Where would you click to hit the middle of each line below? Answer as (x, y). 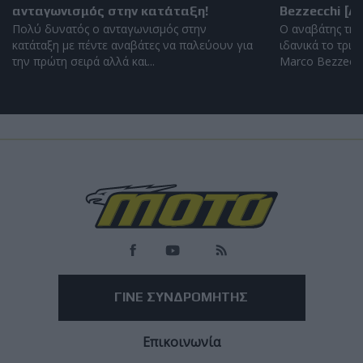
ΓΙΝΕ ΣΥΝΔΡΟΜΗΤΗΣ (181, 297)
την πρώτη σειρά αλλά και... (83, 62)
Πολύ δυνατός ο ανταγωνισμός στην (109, 29)
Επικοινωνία (181, 342)
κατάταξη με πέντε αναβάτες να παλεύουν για (132, 45)
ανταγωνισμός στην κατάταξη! (110, 11)
